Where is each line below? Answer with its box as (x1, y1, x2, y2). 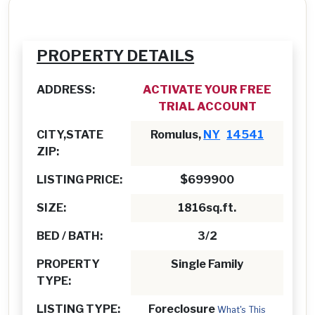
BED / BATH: (37, 229, 103, 243)
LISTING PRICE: (37, 172, 123, 186)
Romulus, (150, 127, 204, 141)
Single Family (171, 257, 244, 271)
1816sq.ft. (178, 200, 237, 214)
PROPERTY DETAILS (37, 46, 195, 65)
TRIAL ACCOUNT (157, 99, 257, 113)
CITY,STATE (37, 127, 104, 141)
